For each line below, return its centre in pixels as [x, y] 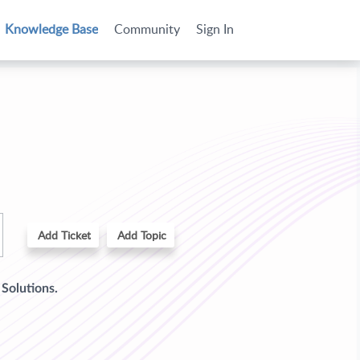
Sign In [215, 29]
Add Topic [142, 235]
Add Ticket [64, 235]
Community [147, 29]
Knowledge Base [51, 29]
